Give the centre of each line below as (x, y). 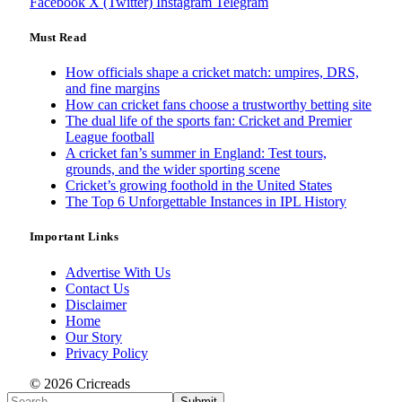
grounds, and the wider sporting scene (173, 170)
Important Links (74, 237)
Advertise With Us (118, 272)
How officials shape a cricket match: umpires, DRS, (212, 73)
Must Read (58, 38)
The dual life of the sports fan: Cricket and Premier (209, 121)
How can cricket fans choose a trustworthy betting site (218, 105)
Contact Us (97, 288)
